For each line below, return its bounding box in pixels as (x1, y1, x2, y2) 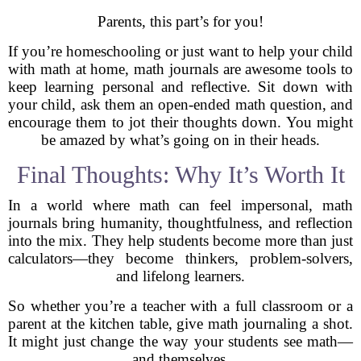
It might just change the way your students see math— (8, 333, 353, 350)
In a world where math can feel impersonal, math (8, 197, 353, 214)
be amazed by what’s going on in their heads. (41, 131, 320, 148)
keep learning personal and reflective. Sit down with (8, 78, 353, 95)
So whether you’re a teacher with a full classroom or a (8, 297, 353, 314)
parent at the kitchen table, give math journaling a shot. (8, 315, 353, 332)
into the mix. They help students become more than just (8, 232, 353, 249)
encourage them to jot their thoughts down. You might (8, 114, 353, 131)
